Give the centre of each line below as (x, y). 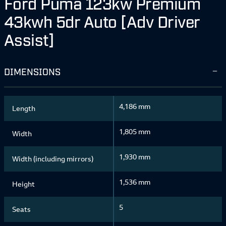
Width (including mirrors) (53, 159)
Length (24, 108)
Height (23, 184)
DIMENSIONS (32, 71)
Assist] (29, 39)
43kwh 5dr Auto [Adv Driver (102, 21)
